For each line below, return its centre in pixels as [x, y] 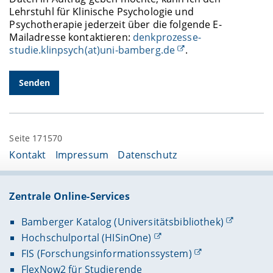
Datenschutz [147, 154]
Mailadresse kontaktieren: [71, 37]
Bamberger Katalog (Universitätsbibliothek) [122, 222]
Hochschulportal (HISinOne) [86, 238]
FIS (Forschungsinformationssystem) [106, 254]
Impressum [82, 154]
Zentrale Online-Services [69, 196]
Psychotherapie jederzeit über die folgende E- [115, 24]
